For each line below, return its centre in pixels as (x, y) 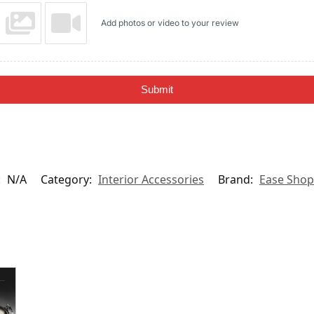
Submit (157, 89)
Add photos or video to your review (170, 22)
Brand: (237, 179)
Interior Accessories (151, 179)
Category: (68, 179)
